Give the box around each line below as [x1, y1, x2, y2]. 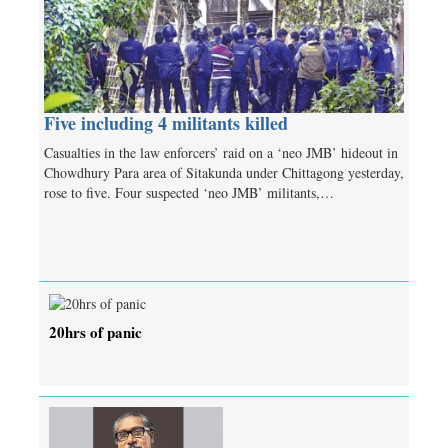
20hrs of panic [49, 320, 142, 343]
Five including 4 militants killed [44, 109, 288, 136]
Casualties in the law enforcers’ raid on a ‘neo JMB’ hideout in [44, 142, 398, 162]
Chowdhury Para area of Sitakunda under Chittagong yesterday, [44, 162, 404, 182]
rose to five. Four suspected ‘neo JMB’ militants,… [44, 182, 334, 202]
